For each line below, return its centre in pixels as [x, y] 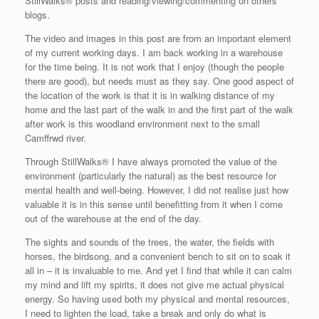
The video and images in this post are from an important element [158, 38]
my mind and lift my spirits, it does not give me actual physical [155, 284]
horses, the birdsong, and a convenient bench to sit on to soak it [158, 256]
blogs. [37, 14]
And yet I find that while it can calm [219, 270]
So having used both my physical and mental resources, [174, 298]
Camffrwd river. [56, 137]
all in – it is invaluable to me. [84, 270]
